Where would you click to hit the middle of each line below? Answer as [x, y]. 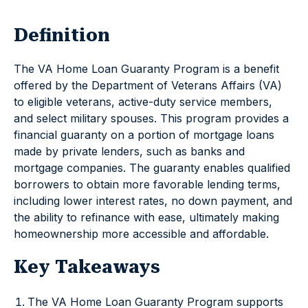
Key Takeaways [87, 267]
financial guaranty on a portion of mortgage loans [144, 135]
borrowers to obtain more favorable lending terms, [147, 184]
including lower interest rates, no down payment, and [153, 201]
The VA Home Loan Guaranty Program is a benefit [146, 69]
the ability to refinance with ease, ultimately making [146, 217]
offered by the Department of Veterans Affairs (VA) [148, 85]
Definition [62, 35]
